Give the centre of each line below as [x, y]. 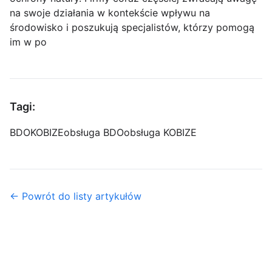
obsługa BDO [94, 133]
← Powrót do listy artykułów [76, 196]
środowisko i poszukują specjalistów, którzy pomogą [132, 28]
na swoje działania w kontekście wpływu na [110, 13]
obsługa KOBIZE [160, 133]
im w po [28, 42]
